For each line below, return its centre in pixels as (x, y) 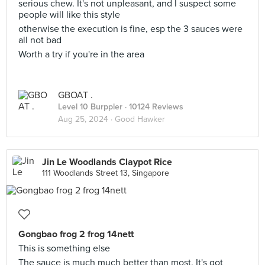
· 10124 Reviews (153, 107)
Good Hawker (140, 119)
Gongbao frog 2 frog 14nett (76, 234)
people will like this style (69, 15)
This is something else (64, 248)
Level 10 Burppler (90, 107)
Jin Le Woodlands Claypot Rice (107, 162)
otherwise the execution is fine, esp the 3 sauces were (130, 29)
